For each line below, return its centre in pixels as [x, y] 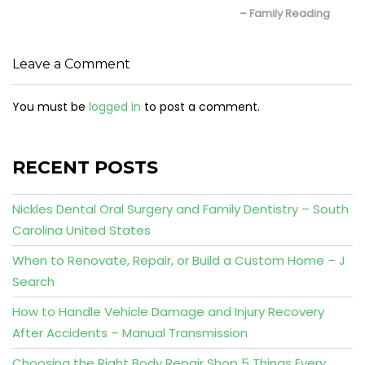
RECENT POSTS [85, 167]
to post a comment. [200, 107]
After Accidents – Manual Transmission [130, 333]
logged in [115, 107]
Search [33, 281]
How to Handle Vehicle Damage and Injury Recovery [168, 312]
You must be [51, 107]
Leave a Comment [71, 64]
